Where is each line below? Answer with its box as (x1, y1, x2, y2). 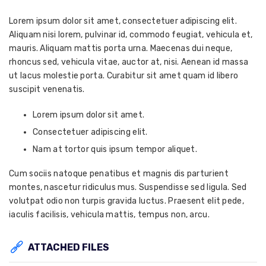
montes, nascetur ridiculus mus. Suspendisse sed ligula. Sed (9, 182, 247, 192)
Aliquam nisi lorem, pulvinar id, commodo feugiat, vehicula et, (9, 30, 253, 40)
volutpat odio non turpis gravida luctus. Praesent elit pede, (9, 196, 244, 206)
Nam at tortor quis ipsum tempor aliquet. (33, 144, 197, 154)
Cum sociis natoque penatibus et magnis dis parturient (9, 169, 229, 179)
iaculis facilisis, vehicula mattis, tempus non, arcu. (9, 210, 210, 220)
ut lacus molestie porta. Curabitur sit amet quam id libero (9, 71, 239, 81)
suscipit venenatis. (9, 84, 85, 94)
